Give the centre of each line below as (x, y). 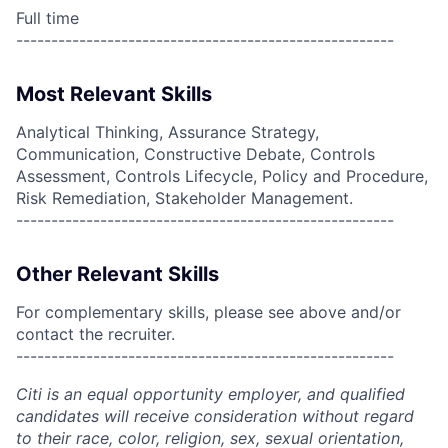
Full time (47, 18)
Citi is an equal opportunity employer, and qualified (210, 394)
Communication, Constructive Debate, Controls (195, 154)
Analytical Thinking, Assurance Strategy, (167, 132)
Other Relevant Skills (117, 274)
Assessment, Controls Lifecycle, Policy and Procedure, (222, 176)
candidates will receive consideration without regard (215, 416)
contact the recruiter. (95, 334)
